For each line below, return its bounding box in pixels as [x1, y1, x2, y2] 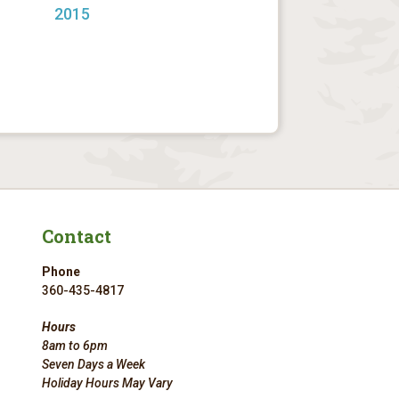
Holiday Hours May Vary [42, 376, 174, 390]
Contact [42, 224, 112, 248]
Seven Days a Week [42, 357, 146, 371]
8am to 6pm [42, 338, 109, 353]
